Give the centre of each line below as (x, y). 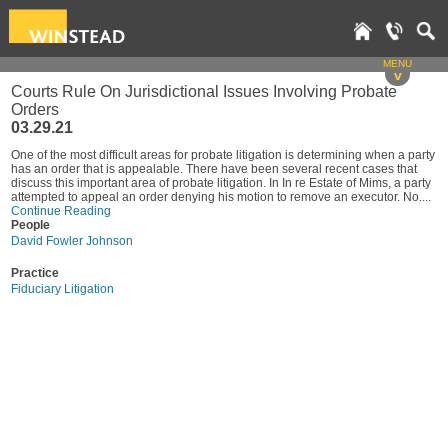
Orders (35, 109)
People (30, 225)
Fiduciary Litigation (62, 289)
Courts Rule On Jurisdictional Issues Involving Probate (204, 91)
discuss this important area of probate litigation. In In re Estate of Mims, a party (221, 183)
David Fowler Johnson (72, 241)
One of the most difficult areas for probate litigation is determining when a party (223, 155)
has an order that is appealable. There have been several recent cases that (214, 169)
